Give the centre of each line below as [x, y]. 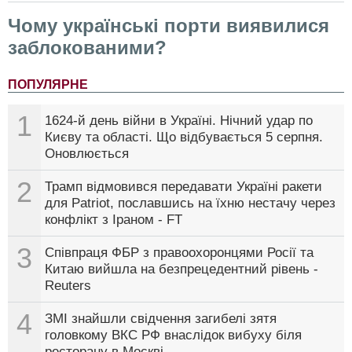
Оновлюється [87, 153]
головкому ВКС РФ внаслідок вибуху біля [173, 335]
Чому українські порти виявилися [169, 25]
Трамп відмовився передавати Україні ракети [183, 186]
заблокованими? [87, 47]
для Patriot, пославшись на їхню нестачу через [190, 203]
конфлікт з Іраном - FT [114, 219]
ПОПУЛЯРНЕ [48, 84]
